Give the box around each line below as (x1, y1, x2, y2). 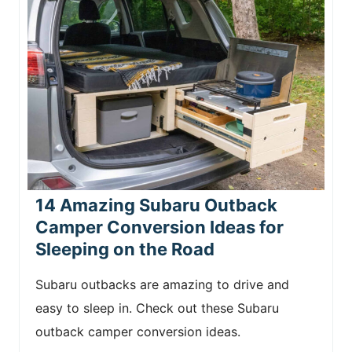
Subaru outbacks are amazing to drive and (35, 277, 289, 292)
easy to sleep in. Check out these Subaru (35, 300, 279, 316)
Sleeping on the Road (35, 239, 214, 259)
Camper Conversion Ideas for (35, 217, 284, 237)
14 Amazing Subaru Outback (35, 195, 277, 215)
